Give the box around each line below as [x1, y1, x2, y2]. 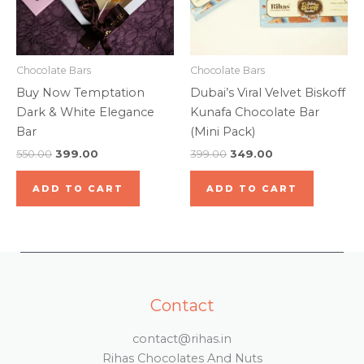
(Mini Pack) [190, 123, 255, 139]
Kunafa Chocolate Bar [190, 104, 319, 119]
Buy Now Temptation [16, 84, 145, 100]
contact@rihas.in [132, 331, 232, 347]
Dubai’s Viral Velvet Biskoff [190, 84, 345, 100]
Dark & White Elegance [16, 104, 154, 119]
